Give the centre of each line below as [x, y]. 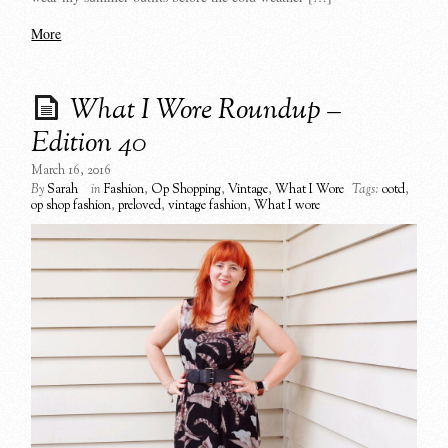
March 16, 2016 [71, 171]
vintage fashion [208, 206]
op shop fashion [71, 206]
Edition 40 [89, 144]
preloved [140, 206]
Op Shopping [186, 190]
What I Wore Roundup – [206, 111]
